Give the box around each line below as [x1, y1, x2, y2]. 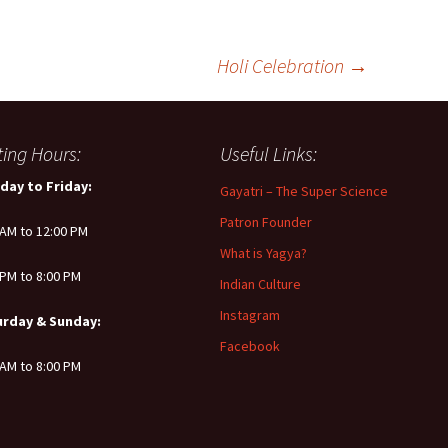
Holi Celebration [217, 53, 348, 78]
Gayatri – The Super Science [220, 182, 388, 200]
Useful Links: [220, 141, 317, 166]
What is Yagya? [220, 244, 307, 262]
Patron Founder [220, 213, 312, 231]
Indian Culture [220, 275, 301, 293]
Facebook [220, 337, 280, 355]
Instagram [220, 306, 280, 324]
